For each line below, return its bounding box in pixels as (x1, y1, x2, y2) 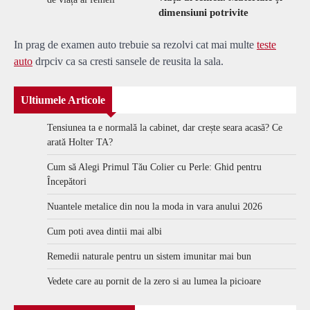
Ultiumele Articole (21, 94, 105, 107)
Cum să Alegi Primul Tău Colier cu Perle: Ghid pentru (47, 162, 262, 173)
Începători (47, 176, 86, 188)
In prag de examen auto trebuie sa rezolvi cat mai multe (14, 39, 257, 51)
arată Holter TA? (47, 137, 113, 148)
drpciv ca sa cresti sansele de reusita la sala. (33, 55, 224, 68)
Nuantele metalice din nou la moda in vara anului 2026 (47, 201, 262, 212)
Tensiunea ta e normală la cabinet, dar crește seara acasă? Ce (47, 122, 282, 134)
